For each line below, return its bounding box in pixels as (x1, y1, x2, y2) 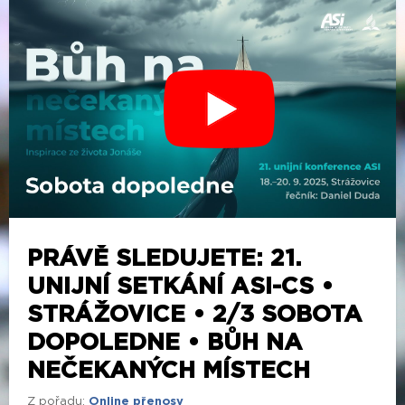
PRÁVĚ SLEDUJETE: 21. (27, 246, 301, 270)
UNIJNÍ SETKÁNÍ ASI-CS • (27, 274, 334, 298)
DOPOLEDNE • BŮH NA (27, 330, 303, 354)
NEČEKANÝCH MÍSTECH (27, 358, 310, 382)
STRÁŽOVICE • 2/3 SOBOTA (27, 302, 363, 326)
